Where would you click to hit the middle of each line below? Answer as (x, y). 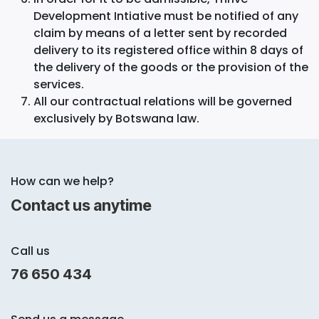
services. (59, 84)
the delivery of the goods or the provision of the (171, 67)
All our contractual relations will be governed (163, 101)
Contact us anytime (81, 205)
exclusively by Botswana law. (116, 118)
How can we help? (62, 182)
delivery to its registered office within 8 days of (168, 50)
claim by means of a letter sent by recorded (160, 33)
